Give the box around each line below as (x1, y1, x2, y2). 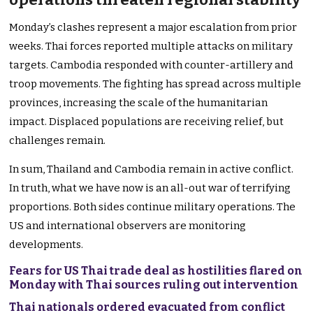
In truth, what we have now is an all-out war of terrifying (9, 182, 291, 195)
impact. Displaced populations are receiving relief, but (9, 115, 284, 129)
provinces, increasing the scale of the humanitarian (9, 96, 268, 110)
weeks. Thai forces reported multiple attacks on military (9, 40, 293, 53)
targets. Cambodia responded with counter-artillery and (9, 59, 294, 72)
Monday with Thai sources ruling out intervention (9, 278, 299, 292)
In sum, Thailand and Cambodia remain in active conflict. (9, 163, 294, 176)
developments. (9, 238, 84, 252)
